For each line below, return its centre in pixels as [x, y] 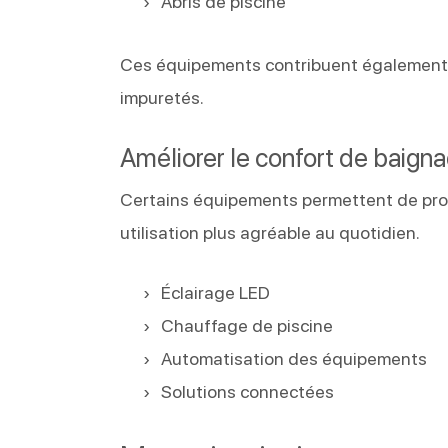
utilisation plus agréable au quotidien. [270, 232]
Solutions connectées [248, 391]
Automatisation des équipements [294, 358]
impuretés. [162, 97]
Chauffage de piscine [247, 325]
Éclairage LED [216, 292]
